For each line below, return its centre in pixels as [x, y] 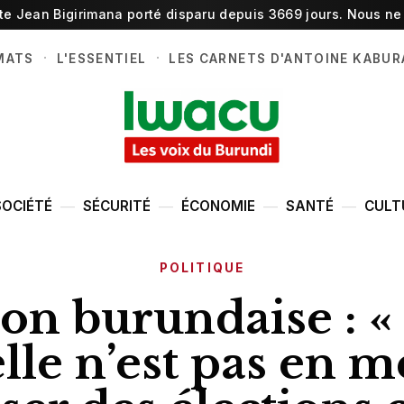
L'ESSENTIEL [101, 59]
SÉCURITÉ [117, 207]
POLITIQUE [202, 267]
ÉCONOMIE [218, 207]
